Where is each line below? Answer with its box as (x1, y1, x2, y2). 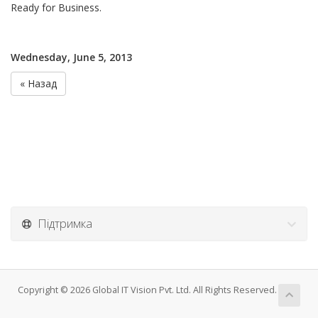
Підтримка (32, 215, 92, 231)
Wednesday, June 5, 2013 (11, 50, 132, 64)
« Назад (20, 77, 57, 90)
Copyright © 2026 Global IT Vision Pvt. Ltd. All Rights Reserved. (18, 284, 277, 296)
